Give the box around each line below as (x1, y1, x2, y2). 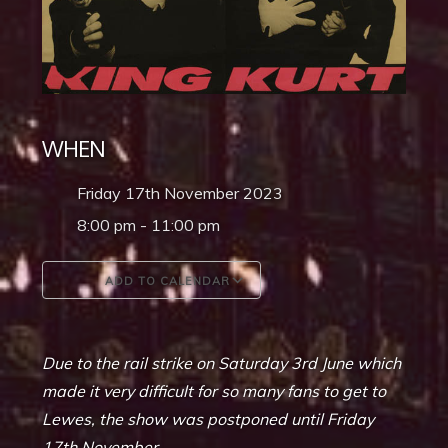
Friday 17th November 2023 (77, 183, 300, 204)
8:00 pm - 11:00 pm (77, 215, 221, 236)
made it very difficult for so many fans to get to (42, 381, 387, 402)
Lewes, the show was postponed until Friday (42, 409, 375, 430)
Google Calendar (278, 311, 397, 332)
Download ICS (77, 311, 181, 332)
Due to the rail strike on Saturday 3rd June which (42, 353, 402, 374)
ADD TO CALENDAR (101, 274, 231, 289)
